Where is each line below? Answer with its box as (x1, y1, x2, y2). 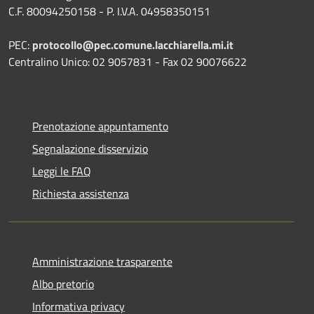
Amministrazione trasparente (32, 252, 172, 270)
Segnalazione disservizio (32, 139, 148, 157)
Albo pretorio (32, 275, 94, 292)
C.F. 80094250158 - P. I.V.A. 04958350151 (8, 2, 210, 20)
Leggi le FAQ (32, 162, 91, 179)
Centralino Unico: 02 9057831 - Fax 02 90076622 (8, 53, 247, 70)
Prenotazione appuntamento (32, 117, 168, 135)
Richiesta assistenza (32, 184, 129, 202)
